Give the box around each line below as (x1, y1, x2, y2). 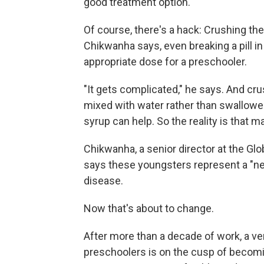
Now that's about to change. (84, 202, 214, 214)
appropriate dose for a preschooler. (84, 55, 247, 68)
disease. (84, 174, 123, 187)
